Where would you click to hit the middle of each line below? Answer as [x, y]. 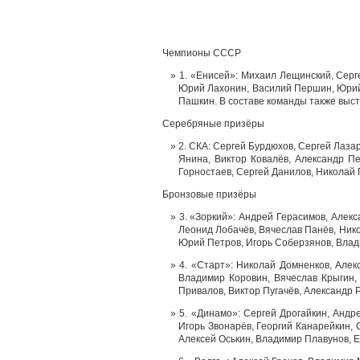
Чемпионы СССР [202, 53]
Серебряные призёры [213, 124]
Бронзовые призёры [209, 194]
